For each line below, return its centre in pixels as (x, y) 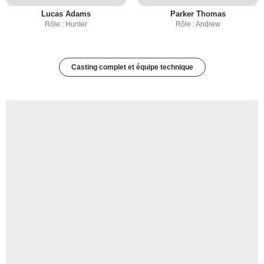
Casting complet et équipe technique (132, 67)
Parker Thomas (198, 14)
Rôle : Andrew (198, 24)
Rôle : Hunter (66, 24)
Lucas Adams (66, 14)
